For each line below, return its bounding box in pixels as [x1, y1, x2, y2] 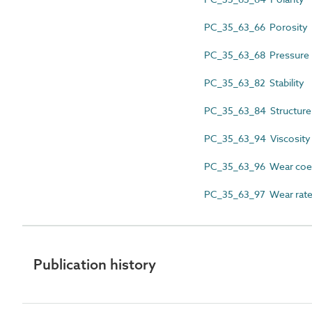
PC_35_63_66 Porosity [204, 20, 308, 33]
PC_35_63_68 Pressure [204, 48, 309, 61]
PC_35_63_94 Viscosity [204, 132, 311, 145]
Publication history [33, 256, 156, 273]
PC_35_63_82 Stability [204, 76, 304, 89]
